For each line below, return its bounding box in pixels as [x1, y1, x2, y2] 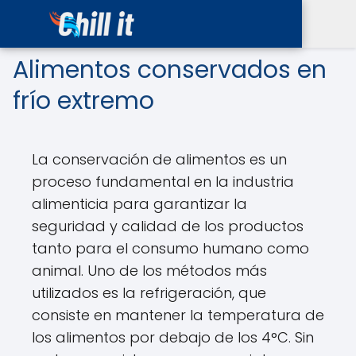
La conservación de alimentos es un [32, 149, 287, 169]
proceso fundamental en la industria [32, 172, 294, 192]
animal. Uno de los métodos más [32, 261, 267, 281]
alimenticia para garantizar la [32, 194, 247, 214]
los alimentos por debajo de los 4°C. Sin [32, 327, 314, 347]
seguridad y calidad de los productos [32, 216, 304, 236]
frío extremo [13, 84, 154, 118]
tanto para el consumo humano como [32, 238, 309, 258]
